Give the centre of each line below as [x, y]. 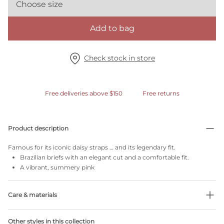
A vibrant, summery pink [57, 167]
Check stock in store [119, 58]
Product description [38, 128]
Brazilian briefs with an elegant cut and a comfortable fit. [104, 157]
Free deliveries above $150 [83, 93]
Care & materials [32, 195]
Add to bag [112, 28]
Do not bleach [41, 215]
